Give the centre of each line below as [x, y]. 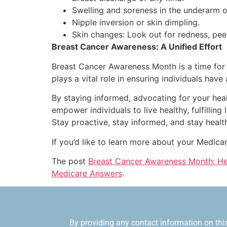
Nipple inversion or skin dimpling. [136, 23]
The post [70, 161]
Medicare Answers [87, 173]
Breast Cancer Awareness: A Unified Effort [137, 47]
